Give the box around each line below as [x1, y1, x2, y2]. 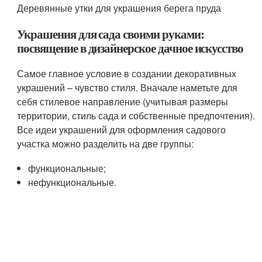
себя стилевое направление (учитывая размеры [17, 95, 229, 109]
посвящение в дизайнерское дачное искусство [17, 39, 244, 57]
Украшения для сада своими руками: [17, 25, 204, 43]
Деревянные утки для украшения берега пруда [17, 1, 222, 15]
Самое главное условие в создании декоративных [17, 67, 237, 81]
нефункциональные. [28, 175, 117, 189]
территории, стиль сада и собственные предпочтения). [17, 109, 256, 123]
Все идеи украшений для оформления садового [17, 123, 226, 137]
